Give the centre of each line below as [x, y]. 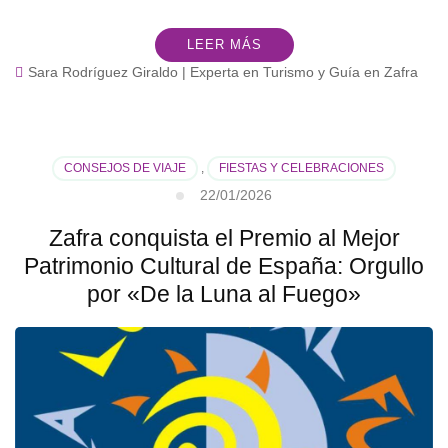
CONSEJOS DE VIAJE [125, 167]
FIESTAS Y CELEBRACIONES [301, 167]
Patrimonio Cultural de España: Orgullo [224, 265]
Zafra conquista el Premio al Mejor [224, 237]
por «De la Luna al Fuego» [224, 293]
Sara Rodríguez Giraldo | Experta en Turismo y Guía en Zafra [223, 71]
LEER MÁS [224, 44]
